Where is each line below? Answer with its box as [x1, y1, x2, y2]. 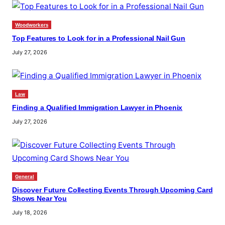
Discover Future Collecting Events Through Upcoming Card [12, 186, 213, 194]
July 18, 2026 [12, 209, 47, 216]
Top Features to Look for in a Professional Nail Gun [12, 35, 185, 43]
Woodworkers [15, 22, 48, 28]
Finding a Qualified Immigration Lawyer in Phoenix [12, 104, 183, 112]
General [15, 174, 34, 180]
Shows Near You [12, 195, 67, 203]
